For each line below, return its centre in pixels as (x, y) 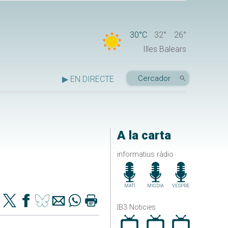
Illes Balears (165, 49)
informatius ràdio (145, 154)
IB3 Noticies (136, 207)
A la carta (144, 136)
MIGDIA (155, 186)
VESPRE (181, 186)
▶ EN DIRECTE (88, 79)
